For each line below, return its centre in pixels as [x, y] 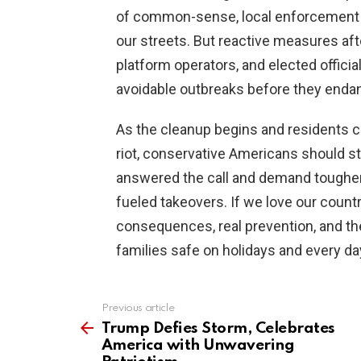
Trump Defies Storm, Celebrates [218, 329]
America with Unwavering [198, 346]
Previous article [138, 309]
